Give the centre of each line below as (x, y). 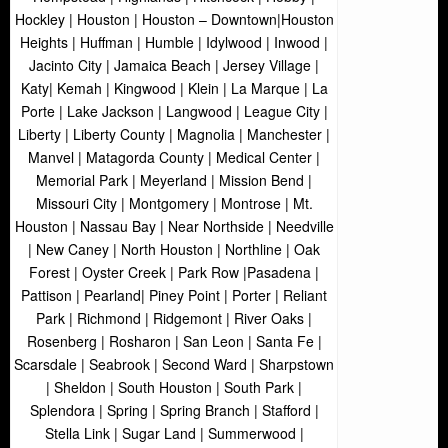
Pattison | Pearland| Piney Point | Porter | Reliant (174, 294)
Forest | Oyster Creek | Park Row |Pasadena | (174, 271)
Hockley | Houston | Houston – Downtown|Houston (174, 18)
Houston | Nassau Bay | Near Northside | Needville (174, 225)
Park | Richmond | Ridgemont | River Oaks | (174, 317)
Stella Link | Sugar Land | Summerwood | (174, 432)
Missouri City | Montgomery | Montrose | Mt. (174, 202)
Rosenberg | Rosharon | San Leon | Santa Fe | (174, 340)
